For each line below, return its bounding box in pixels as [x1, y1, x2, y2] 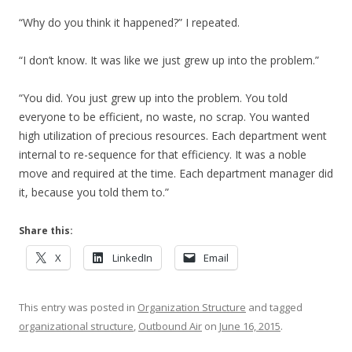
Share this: [19, 224, 73, 237]
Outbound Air [138, 319, 202, 333]
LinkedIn [112, 251, 152, 265]
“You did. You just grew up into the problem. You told [19, 90, 288, 105]
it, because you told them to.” [19, 185, 169, 200]
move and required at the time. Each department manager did [19, 166, 333, 181]
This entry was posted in [19, 300, 137, 314]
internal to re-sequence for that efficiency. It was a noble [19, 147, 306, 162]
